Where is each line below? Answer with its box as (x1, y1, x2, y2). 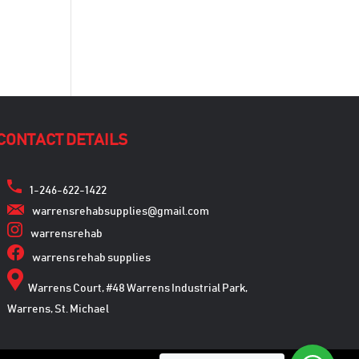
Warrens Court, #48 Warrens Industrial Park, (22, 283, 248, 295)
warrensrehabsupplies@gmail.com (31, 206, 209, 218)
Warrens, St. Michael (6, 304, 109, 316)
